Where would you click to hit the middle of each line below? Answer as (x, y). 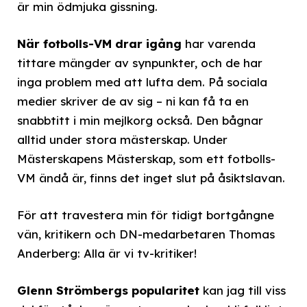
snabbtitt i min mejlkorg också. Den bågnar (140, 121)
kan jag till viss (243, 291)
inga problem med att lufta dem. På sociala (142, 82)
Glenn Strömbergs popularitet (108, 291)
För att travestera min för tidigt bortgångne (146, 215)
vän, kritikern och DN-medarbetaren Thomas (146, 234)
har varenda (219, 44)
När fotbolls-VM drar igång (99, 44)
